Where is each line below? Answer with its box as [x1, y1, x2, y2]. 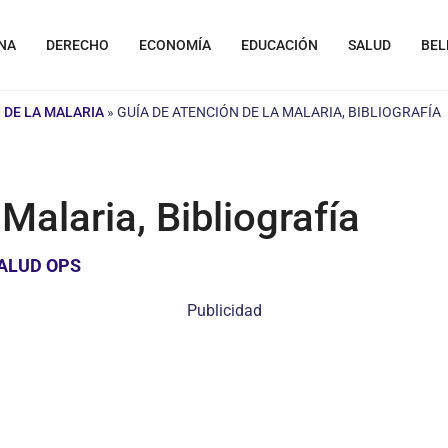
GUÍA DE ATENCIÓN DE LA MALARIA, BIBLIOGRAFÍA [117, 104, 441, 120]
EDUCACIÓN [241, 37, 318, 53]
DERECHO [46, 37, 109, 53]
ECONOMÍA [139, 37, 211, 53]
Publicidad [186, 301, 262, 320]
